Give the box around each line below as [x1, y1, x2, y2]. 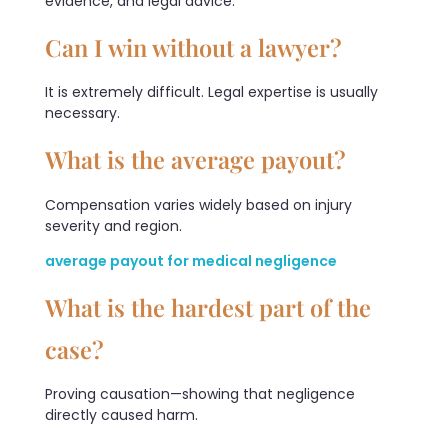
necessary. [45, 103, 120, 124]
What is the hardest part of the [45, 290, 371, 323]
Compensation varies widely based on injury [45, 194, 352, 215]
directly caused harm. [45, 404, 198, 425]
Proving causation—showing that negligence [45, 383, 355, 404]
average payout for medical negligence [45, 250, 337, 271]
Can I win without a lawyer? [45, 31, 342, 64]
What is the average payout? [45, 143, 346, 176]
